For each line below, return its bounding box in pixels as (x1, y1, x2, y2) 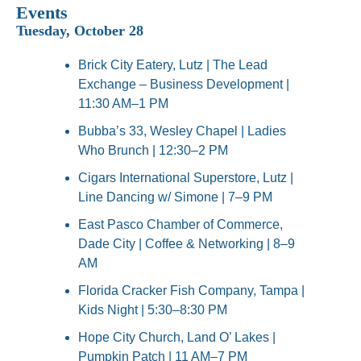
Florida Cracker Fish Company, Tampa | (78, 284, 305, 298)
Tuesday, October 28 (16, 23, 143, 39)
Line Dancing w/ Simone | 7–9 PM (78, 190, 272, 205)
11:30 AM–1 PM (78, 97, 168, 111)
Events (16, 2, 68, 23)
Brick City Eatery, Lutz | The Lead (78, 58, 268, 73)
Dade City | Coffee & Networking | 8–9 (78, 237, 295, 251)
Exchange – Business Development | (78, 77, 289, 92)
